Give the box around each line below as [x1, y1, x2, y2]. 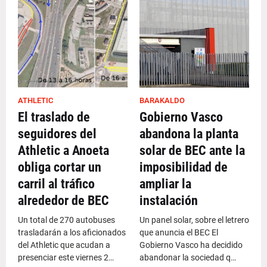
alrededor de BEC [18, 193, 109, 208]
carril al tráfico [18, 176, 95, 191]
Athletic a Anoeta [18, 143, 109, 158]
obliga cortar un [18, 160, 101, 175]
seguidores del [18, 126, 97, 141]
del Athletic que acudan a [18, 240, 110, 250]
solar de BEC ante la [139, 143, 245, 158]
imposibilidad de [139, 160, 228, 175]
